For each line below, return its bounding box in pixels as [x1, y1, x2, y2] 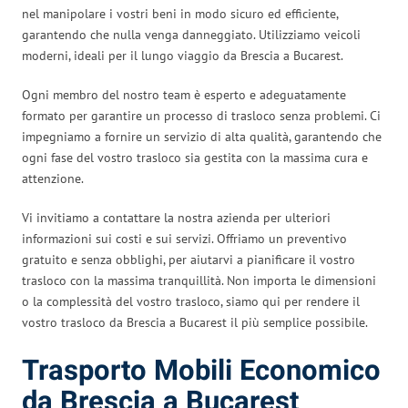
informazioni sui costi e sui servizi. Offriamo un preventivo [22, 229, 347, 247]
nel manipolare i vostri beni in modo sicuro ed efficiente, [22, 5, 338, 22]
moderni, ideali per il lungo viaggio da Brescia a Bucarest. [22, 46, 343, 64]
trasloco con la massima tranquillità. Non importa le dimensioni [22, 271, 376, 289]
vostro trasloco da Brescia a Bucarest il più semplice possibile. [22, 313, 368, 331]
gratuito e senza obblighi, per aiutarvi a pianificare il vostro [22, 250, 355, 268]
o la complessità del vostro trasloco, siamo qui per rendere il [22, 292, 360, 310]
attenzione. [22, 169, 84, 187]
